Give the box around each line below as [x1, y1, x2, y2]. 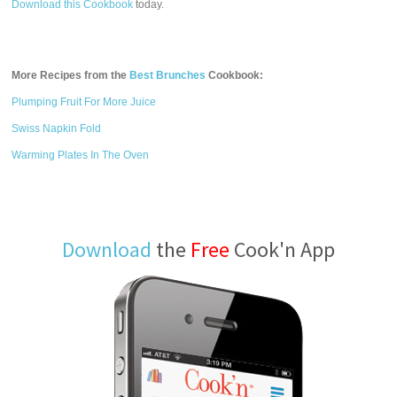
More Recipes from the [12, 69, 130, 82]
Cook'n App [230, 236, 335, 263]
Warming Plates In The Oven [12, 149, 150, 161]
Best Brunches [129, 69, 206, 82]
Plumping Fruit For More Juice [12, 96, 157, 108]
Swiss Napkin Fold [12, 122, 102, 135]
